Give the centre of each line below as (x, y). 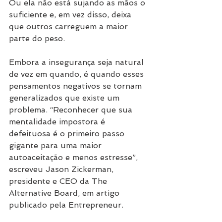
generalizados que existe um (65, 98)
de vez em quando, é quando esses (78, 74)
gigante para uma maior (56, 146)
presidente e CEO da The (59, 181)
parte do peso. (37, 39)
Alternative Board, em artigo (65, 193)
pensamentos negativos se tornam (77, 86)
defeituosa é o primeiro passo (68, 134)
